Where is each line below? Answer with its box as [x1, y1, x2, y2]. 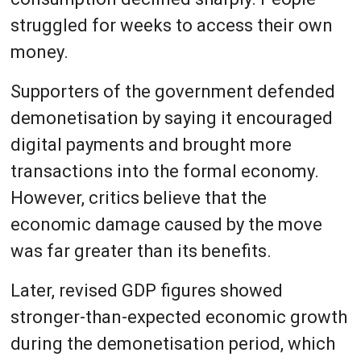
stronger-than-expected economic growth [10, 306, 347, 327]
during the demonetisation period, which [10, 333, 335, 354]
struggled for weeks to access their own [10, 15, 333, 35]
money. [10, 41, 68, 62]
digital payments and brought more [10, 134, 292, 155]
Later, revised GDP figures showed [10, 280, 283, 301]
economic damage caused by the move [10, 214, 322, 234]
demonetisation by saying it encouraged [10, 107, 333, 128]
